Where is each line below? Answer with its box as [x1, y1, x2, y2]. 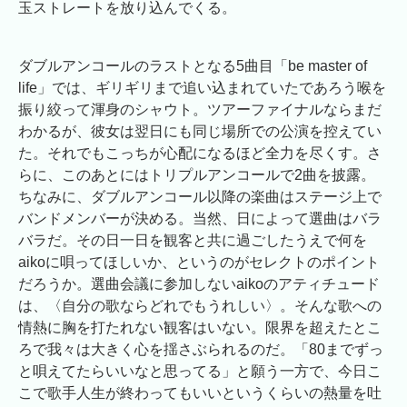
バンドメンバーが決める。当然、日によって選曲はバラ [18, 211, 382, 227]
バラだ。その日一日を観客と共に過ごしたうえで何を [18, 233, 367, 249]
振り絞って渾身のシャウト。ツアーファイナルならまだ [18, 102, 382, 118]
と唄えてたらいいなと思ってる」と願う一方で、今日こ [18, 363, 382, 380]
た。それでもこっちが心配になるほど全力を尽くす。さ [18, 145, 382, 162]
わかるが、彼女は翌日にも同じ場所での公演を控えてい [18, 124, 382, 140]
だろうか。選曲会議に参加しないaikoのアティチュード [18, 276, 380, 293]
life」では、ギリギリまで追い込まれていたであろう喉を [18, 80, 386, 96]
